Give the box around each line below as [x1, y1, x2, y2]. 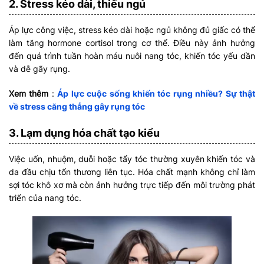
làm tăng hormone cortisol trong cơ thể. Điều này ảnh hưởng [9, 37, 255, 48]
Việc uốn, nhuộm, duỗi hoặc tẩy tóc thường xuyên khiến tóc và [9, 153, 255, 164]
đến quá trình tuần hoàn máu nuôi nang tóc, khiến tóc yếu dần [9, 50, 255, 61]
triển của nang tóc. [9, 192, 81, 203]
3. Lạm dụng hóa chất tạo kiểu [9, 126, 160, 139]
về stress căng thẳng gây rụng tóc [9, 101, 145, 111]
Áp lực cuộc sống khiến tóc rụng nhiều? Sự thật [57, 88, 256, 98]
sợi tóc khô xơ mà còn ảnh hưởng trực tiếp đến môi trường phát [9, 179, 255, 190]
